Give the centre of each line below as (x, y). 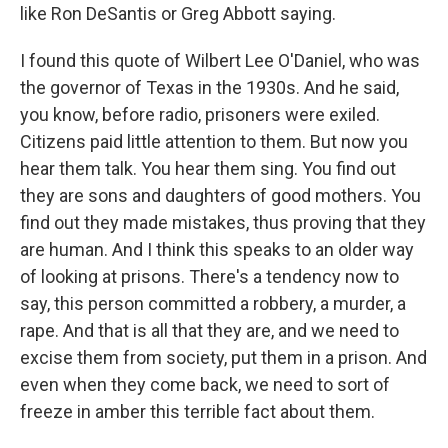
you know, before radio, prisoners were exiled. (200, 114)
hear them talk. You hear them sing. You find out (208, 168)
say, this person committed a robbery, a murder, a (213, 303)
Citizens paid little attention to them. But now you (214, 141)
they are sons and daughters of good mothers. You (220, 195)
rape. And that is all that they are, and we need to (209, 330)
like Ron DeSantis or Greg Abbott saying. (178, 13)
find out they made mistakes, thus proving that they (223, 222)
